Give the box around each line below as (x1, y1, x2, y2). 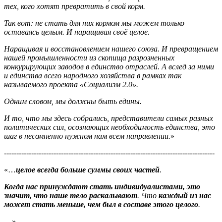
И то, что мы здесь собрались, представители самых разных (4, 113, 213, 122)
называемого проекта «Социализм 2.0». (4, 80, 138, 89)
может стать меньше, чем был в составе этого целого (4, 200, 198, 209)
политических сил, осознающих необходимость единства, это (4, 122, 215, 131)
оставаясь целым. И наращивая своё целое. (4, 27, 150, 36)
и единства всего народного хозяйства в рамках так (4, 71, 181, 80)
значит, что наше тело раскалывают (4, 191, 137, 200)
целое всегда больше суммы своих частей (16, 165, 160, 174)
